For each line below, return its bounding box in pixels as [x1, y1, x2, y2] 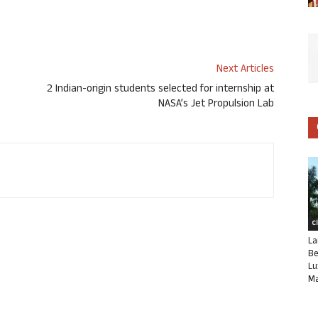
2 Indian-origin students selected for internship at [47, 81, 274, 99]
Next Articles [216, 61, 274, 79]
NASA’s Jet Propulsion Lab [158, 96, 274, 114]
